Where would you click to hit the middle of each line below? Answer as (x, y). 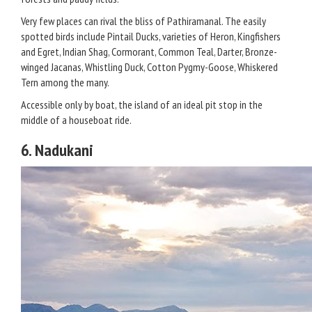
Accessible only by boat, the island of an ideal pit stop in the (142, 104)
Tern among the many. (65, 82)
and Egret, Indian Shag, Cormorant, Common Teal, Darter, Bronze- (149, 52)
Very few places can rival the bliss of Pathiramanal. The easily (143, 21)
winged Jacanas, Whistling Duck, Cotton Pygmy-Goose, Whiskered (149, 67)
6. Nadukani (57, 150)
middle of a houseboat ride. (76, 120)
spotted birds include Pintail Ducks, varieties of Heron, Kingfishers (151, 36)
